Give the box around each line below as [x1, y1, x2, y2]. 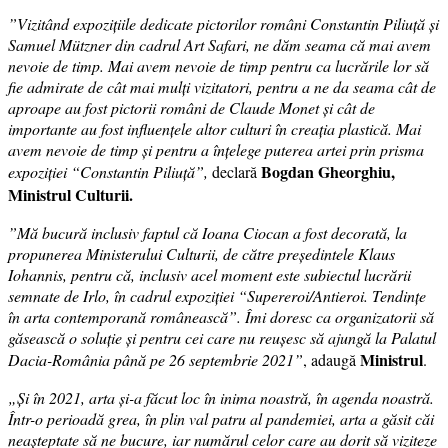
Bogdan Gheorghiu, [257, 160, 395, 184]
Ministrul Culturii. [8, 183, 133, 207]
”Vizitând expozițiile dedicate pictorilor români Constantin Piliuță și [8, 13, 439, 35]
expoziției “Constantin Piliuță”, [8, 161, 208, 183]
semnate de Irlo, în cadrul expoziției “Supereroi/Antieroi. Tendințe [8, 285, 426, 307]
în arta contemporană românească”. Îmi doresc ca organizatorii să [8, 306, 434, 328]
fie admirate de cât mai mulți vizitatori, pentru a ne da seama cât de [8, 76, 436, 98]
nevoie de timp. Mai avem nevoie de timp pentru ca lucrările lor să [8, 55, 429, 77]
